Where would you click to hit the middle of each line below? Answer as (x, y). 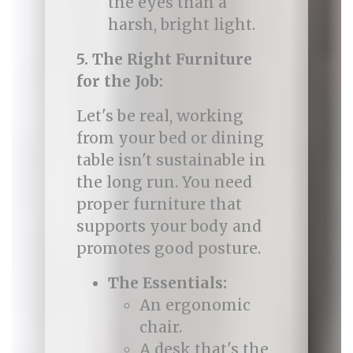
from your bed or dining (170, 138)
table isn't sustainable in (171, 160)
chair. (160, 327)
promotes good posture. (168, 248)
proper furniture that (159, 204)
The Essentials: (167, 283)
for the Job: (119, 81)
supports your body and (169, 226)
